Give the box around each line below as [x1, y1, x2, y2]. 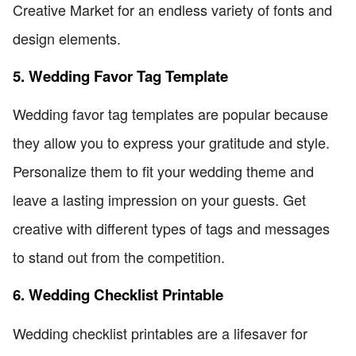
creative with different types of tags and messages [13, 218, 330, 239]
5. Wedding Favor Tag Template [13, 64, 228, 87]
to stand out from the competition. [13, 246, 225, 268]
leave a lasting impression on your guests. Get [13, 189, 306, 211]
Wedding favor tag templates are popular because [13, 103, 328, 125]
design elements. [13, 28, 121, 49]
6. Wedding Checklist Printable [13, 284, 223, 306]
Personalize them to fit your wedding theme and [13, 161, 314, 182]
